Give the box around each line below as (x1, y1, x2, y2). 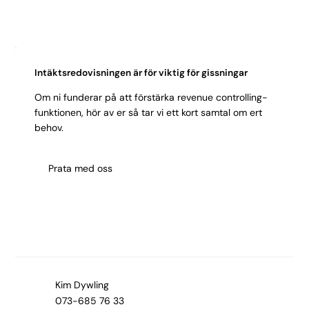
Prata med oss (48, 162, 112, 175)
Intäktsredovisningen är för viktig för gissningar (34, 66, 248, 79)
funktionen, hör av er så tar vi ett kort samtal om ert (34, 106, 263, 119)
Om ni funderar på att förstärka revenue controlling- (34, 91, 268, 104)
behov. (34, 121, 64, 134)
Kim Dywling (55, 278, 110, 291)
